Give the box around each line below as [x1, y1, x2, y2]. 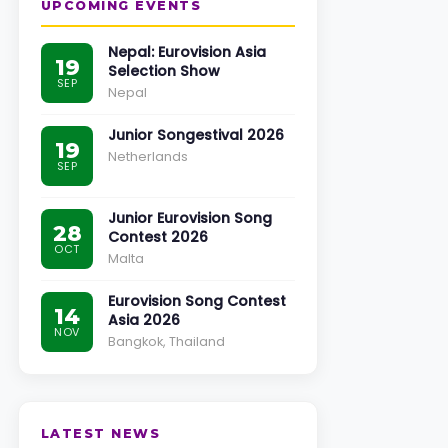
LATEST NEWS [41, 426, 161, 441]
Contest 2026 [108, 227, 208, 247]
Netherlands [108, 148, 188, 165]
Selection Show [108, 61, 220, 81]
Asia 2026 [108, 310, 180, 330]
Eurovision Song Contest [108, 291, 286, 311]
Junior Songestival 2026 [108, 125, 284, 145]
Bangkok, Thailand [108, 333, 225, 350]
